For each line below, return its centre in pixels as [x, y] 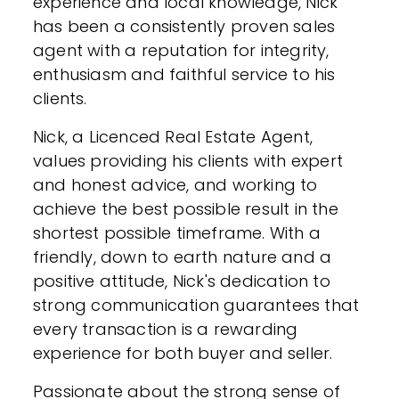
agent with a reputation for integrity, [181, 50]
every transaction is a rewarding [166, 329]
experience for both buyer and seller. [183, 353]
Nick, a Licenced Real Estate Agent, [173, 137]
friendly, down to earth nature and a [183, 257]
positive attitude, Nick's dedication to [182, 281]
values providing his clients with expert [188, 161]
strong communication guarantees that [196, 305]
